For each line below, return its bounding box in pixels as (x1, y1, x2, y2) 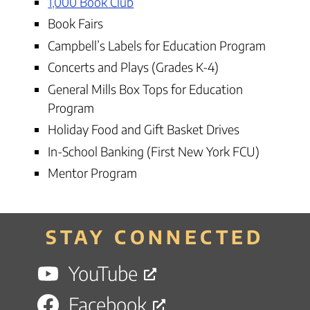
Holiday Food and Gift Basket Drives (48, 121, 240, 138)
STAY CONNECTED (46, 225, 264, 249)
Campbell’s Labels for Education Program (48, 37, 266, 53)
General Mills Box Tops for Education (48, 80, 244, 97)
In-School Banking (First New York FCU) (48, 143, 260, 159)
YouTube (69, 260, 138, 285)
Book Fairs (48, 15, 104, 32)
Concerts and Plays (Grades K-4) (48, 59, 219, 75)
